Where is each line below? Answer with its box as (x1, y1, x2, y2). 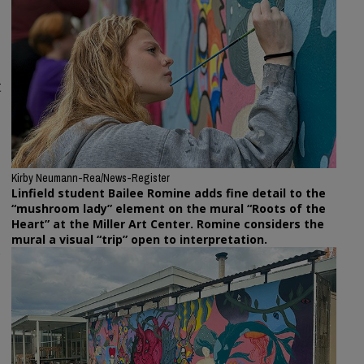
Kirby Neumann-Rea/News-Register (11, 171, 170, 186)
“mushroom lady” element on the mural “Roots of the (11, 201, 326, 217)
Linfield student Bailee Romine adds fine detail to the (11, 185, 326, 201)
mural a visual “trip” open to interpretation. (11, 232, 267, 248)
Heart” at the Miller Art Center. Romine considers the (11, 216, 324, 232)
